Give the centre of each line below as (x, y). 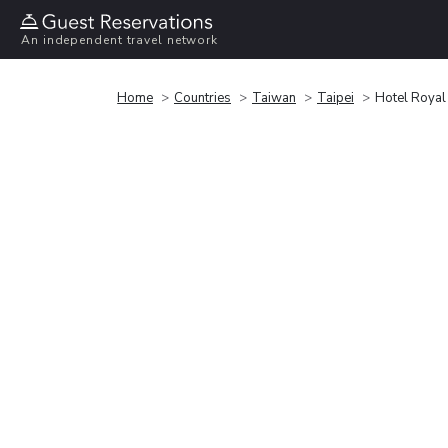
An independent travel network (120, 40)
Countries (202, 97)
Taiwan (274, 97)
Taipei (335, 97)
